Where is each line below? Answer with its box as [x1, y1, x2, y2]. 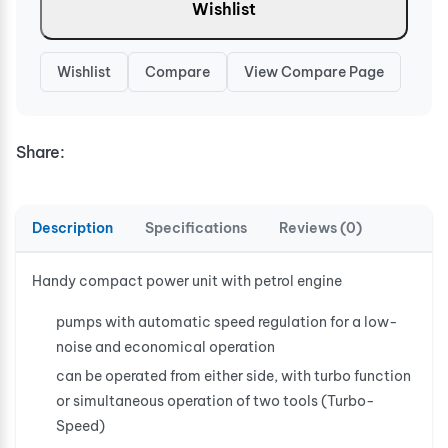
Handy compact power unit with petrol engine [32, 271, 342, 290]
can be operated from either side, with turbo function [56, 366, 411, 385]
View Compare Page [244, 62, 384, 81]
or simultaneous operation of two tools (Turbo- [56, 391, 375, 410]
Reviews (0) [279, 218, 362, 237]
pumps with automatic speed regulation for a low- [56, 312, 398, 331]
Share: [16, 141, 65, 162]
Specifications [145, 218, 247, 237]
